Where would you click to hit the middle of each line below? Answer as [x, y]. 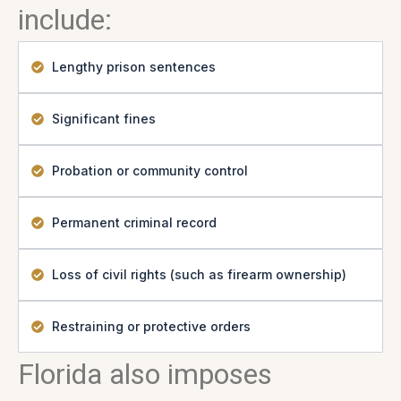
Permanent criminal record [134, 222]
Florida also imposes [145, 374]
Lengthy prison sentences [133, 67]
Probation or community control [149, 171]
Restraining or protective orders [151, 326]
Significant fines [103, 119]
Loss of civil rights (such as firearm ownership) [199, 274]
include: [65, 20]
